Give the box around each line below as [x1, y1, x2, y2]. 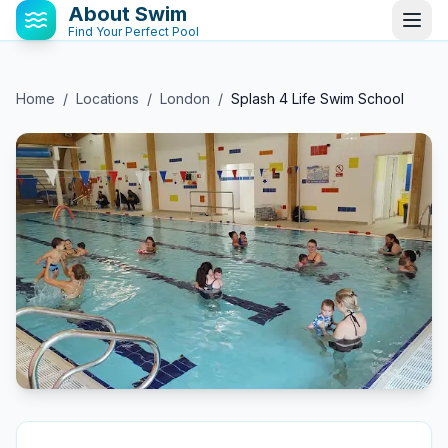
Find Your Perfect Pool [68, 24, 199, 39]
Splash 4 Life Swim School [231, 90, 404, 107]
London [160, 90, 210, 107]
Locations [76, 90, 139, 107]
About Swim [68, 2, 187, 26]
